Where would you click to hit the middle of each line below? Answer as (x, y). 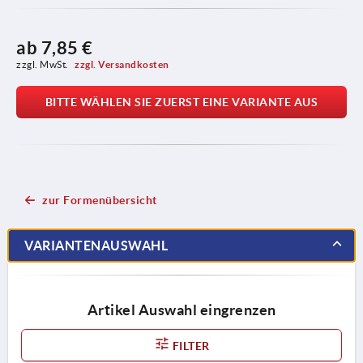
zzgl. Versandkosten (122, 64)
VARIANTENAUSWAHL (96, 245)
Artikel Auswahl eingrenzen (181, 310)
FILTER (190, 346)
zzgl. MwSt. (43, 64)
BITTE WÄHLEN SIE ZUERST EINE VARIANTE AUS (181, 102)
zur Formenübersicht (100, 200)
